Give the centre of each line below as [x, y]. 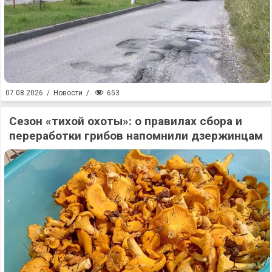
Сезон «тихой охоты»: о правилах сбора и [126, 121]
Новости [68, 93]
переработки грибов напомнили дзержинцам [136, 135]
